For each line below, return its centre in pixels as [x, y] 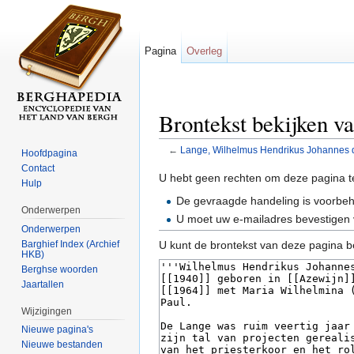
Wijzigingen [47, 311]
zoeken [276, 162]
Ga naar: [183, 162]
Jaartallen [43, 284]
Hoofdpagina [50, 153]
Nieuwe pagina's [58, 330]
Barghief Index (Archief [71, 244]
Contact [38, 168]
